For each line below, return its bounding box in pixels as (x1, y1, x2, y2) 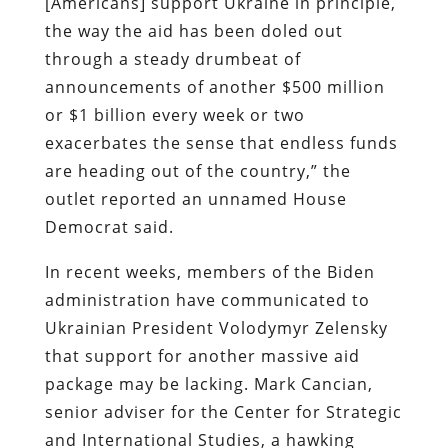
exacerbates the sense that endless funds (44, 131, 398, 154)
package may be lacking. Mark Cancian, (44, 372, 373, 395)
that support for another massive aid (44, 344, 360, 367)
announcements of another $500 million (44, 75, 385, 98)
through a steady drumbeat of (44, 47, 301, 70)
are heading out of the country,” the (44, 159, 351, 182)
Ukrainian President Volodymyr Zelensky (44, 316, 388, 339)
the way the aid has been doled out (44, 19, 343, 42)
